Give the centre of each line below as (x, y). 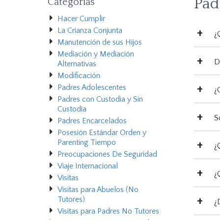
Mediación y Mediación (96, 54)
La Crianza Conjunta (90, 31)
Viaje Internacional (88, 166)
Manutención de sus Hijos (100, 42)
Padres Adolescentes (92, 88)
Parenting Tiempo (87, 143)
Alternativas (77, 64)
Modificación (79, 76)
